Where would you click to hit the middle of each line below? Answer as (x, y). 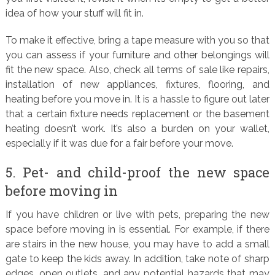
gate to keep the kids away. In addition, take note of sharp (137, 259)
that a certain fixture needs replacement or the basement (137, 114)
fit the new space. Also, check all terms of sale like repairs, (137, 70)
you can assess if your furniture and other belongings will (137, 55)
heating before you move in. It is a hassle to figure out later (137, 99)
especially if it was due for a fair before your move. (119, 143)
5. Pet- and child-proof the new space (137, 172)
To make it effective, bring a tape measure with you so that (137, 40)
